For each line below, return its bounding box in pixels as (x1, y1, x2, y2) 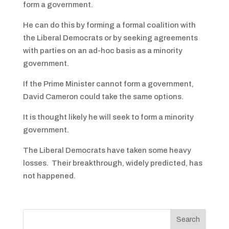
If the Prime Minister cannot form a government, (22, 80, 194, 88)
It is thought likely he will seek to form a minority (22, 113, 194, 121)
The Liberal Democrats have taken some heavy (22, 146, 191, 154)
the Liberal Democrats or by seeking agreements (22, 34, 198, 42)
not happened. (22, 172, 76, 180)
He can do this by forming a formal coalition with (22, 21, 196, 29)
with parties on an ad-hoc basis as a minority (22, 47, 182, 55)
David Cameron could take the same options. (22, 93, 184, 101)
